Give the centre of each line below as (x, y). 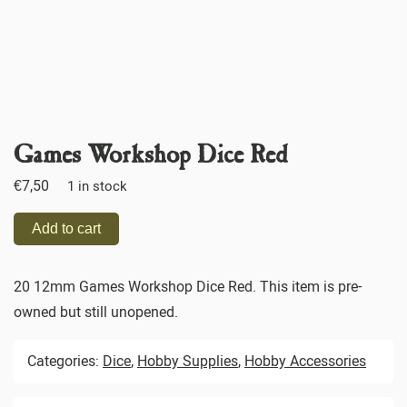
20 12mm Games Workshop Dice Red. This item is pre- (188, 286)
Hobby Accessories (305, 361)
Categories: (65, 361)
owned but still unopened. (96, 312)
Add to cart (66, 228)
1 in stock (97, 186)
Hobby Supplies (188, 361)
